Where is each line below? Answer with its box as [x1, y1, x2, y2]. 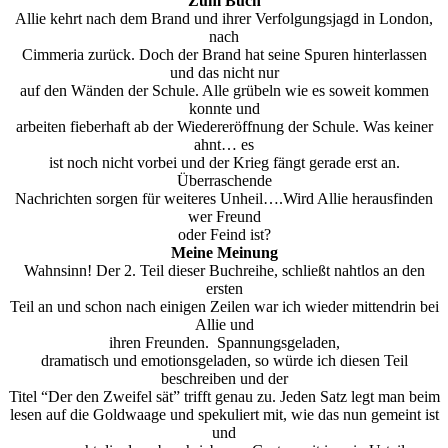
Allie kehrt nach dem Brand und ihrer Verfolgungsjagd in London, [15, 10, 433, 28]
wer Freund [187, 208, 261, 226]
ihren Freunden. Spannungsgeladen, [108, 334, 340, 352]
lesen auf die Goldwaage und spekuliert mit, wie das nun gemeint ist [9, 406, 439, 424]
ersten [205, 280, 243, 298]
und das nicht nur [169, 64, 279, 82]
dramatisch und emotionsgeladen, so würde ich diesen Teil [40, 352, 408, 370]
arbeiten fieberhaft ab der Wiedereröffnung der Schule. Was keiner [15, 118, 433, 136]
